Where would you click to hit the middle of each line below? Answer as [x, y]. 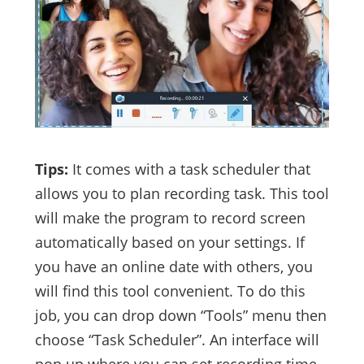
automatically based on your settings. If [169, 242]
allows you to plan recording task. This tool [182, 193]
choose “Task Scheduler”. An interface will [177, 339]
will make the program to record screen [170, 217]
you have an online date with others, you [173, 266]
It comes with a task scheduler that [191, 169]
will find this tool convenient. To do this [170, 290]
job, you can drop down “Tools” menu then [180, 315]
